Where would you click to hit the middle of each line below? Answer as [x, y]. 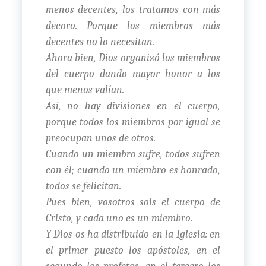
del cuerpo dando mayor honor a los [133, 74]
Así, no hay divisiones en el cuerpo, [133, 106]
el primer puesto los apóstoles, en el [133, 250]
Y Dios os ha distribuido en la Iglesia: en [133, 234]
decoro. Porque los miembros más [133, 26]
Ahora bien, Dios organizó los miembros [133, 58]
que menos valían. [85, 90]
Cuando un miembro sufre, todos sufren [133, 154]
